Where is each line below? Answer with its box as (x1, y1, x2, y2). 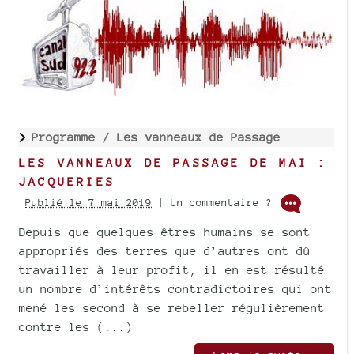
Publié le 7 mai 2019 (25, 196, 152, 209)
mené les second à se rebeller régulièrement (19, 300, 325, 314)
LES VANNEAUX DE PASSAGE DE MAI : (19, 155, 328, 169)
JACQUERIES (19, 174, 116, 188)
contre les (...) (19, 319, 133, 333)
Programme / (32, 130, 117, 144)
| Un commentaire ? (152, 196, 278, 209)
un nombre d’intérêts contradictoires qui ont (19, 281, 332, 296)
